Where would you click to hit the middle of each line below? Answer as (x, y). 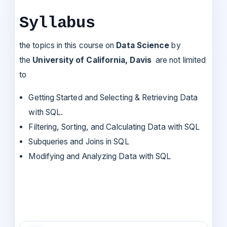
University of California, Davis (93, 60)
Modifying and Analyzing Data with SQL (100, 156)
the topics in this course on (68, 45)
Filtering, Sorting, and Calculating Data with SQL (114, 127)
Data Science (144, 45)
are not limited (180, 60)
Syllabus (57, 23)
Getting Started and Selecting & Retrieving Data (113, 97)
